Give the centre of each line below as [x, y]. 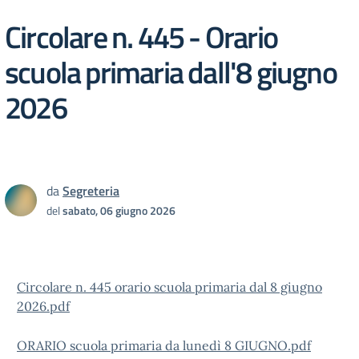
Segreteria [91, 191]
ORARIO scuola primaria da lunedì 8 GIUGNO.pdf [164, 345]
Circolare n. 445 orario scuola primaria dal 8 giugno [169, 287]
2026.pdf [43, 306]
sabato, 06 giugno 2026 [119, 210]
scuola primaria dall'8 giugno [171, 72]
